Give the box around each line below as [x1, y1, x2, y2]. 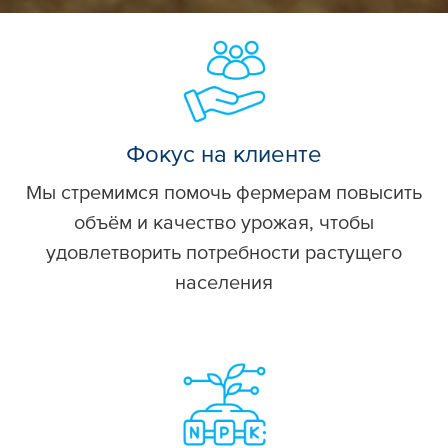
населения [175, 271, 273, 296]
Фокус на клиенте [126, 140, 322, 170]
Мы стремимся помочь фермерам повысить [26, 181, 422, 206]
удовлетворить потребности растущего [46, 241, 402, 266]
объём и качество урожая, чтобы [74, 211, 374, 236]
